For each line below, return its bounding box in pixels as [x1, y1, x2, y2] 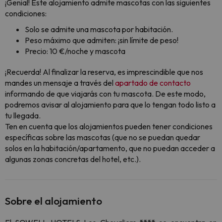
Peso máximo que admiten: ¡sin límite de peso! [25, 35, 178, 45]
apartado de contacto [115, 78, 191, 88]
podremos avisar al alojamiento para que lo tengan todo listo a [5, 100, 216, 110]
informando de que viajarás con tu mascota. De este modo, [5, 89, 206, 99]
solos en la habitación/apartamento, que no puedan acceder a [5, 143, 215, 153]
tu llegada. [5, 111, 41, 120]
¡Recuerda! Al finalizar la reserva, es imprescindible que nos [5, 67, 203, 77]
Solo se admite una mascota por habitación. [25, 24, 173, 34]
